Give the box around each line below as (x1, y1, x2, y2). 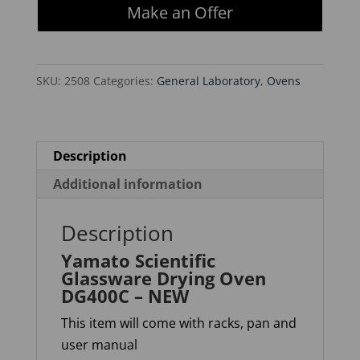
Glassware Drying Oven (60, 266, 266, 290)
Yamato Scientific (60, 248, 215, 272)
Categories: (92, 73, 157, 88)
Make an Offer (126, 2, 233, 23)
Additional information (52, 175, 202, 193)
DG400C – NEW (60, 284, 189, 308)
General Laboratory (156, 73, 260, 88)
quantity (35, 121, 86, 139)
